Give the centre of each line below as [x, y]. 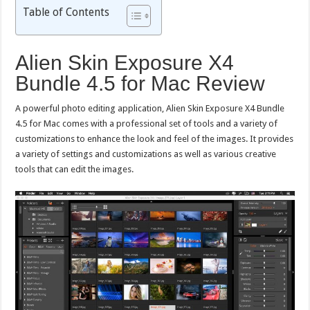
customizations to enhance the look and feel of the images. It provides [155, 139]
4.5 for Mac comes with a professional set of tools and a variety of [147, 124]
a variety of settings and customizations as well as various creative [146, 154]
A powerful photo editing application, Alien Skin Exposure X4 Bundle [150, 108]
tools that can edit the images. [75, 169]
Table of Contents [66, 12]
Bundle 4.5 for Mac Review [140, 83]
